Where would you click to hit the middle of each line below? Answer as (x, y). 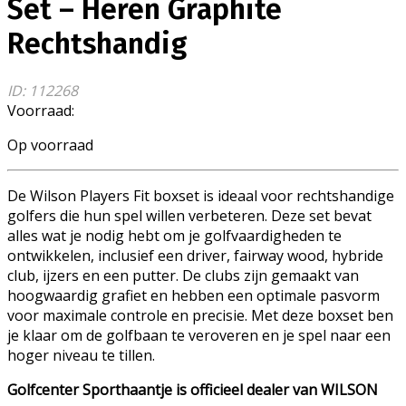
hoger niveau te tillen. (81, 355)
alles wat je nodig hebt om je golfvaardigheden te (174, 235)
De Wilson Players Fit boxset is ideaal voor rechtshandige (201, 195)
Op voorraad (50, 145)
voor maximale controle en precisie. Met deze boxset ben (200, 315)
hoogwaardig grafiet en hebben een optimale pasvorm (193, 295)
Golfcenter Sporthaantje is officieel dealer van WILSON (193, 389)
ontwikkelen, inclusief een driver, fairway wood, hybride (195, 255)
